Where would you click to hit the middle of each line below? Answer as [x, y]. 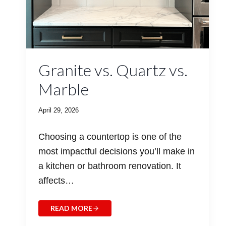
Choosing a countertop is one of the [110, 137]
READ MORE [71, 208]
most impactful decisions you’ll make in [116, 152]
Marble [63, 89]
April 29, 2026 [58, 110]
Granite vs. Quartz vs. [113, 70]
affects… [56, 181]
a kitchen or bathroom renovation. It [109, 166]
